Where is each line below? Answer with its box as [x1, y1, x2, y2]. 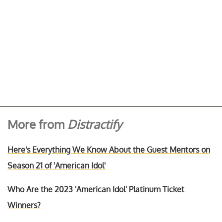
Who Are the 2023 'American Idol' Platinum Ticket [7, 184, 184, 194]
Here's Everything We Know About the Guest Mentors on [7, 144, 210, 155]
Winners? [7, 200, 41, 210]
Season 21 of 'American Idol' [7, 160, 106, 170]
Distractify [67, 116, 122, 132]
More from [7, 116, 67, 132]
